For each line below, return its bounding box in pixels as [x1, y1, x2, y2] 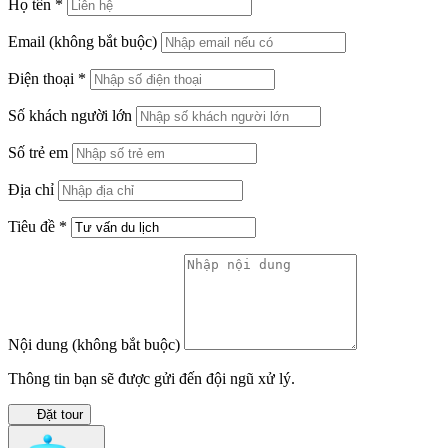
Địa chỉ [8, 180, 54, 198]
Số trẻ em [8, 143, 68, 161]
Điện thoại [8, 69, 78, 87]
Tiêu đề [8, 217, 59, 235]
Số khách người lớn [8, 106, 132, 124]
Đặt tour [36, 406, 83, 422]
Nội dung [8, 335, 72, 353]
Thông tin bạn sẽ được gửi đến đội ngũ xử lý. [8, 369, 295, 387]
